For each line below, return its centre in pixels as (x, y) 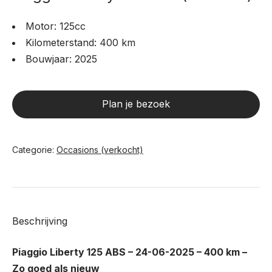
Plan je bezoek (136, 104)
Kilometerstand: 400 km (80, 43)
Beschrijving (40, 221)
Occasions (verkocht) (100, 150)
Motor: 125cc (56, 26)
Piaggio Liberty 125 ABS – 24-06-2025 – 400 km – (130, 252)
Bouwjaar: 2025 (61, 59)
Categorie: (34, 150)
